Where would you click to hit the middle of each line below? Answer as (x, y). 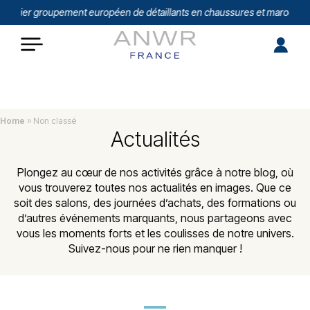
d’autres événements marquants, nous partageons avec (155, 218)
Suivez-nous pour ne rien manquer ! (155, 248)
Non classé (55, 121)
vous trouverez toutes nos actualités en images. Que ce (155, 188)
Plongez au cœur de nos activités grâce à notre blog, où (155, 172)
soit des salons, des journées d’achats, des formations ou (155, 203)
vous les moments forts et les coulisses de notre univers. (155, 233)
